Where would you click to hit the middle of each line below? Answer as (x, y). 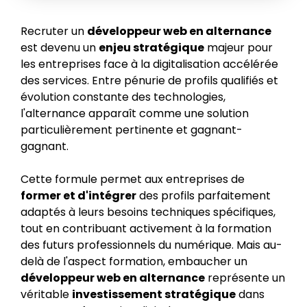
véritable (46, 294)
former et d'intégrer (78, 196)
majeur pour (238, 48)
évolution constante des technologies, (123, 97)
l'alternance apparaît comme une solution (135, 113)
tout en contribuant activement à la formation (146, 229)
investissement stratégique (154, 294)
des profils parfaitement (204, 196)
